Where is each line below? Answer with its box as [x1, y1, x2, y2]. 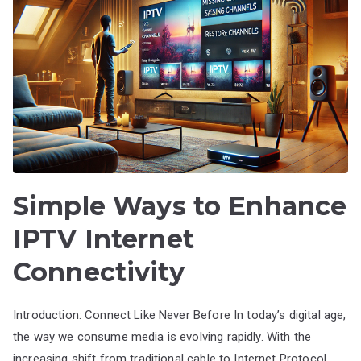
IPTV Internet [13, 222, 194, 255]
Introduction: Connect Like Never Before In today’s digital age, [13, 307, 346, 322]
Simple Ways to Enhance [13, 189, 347, 222]
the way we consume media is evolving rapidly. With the [13, 329, 312, 344]
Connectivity [13, 255, 185, 288]
